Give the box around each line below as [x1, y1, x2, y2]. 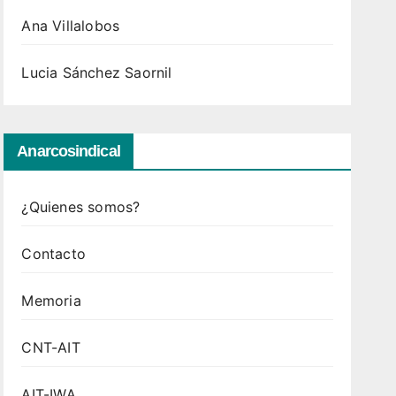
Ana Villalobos [21, 17, 120, 34]
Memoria [21, 292, 81, 309]
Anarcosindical [17, 142, 120, 160]
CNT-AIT [21, 339, 80, 356]
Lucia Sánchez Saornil [21, 64, 172, 81]
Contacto [21, 245, 86, 263]
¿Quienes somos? [21, 198, 141, 216]
